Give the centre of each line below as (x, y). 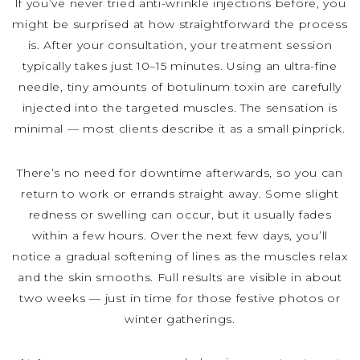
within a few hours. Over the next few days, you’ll (180, 235)
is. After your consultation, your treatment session (180, 45)
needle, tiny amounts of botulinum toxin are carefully (180, 86)
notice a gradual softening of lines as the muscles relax (180, 256)
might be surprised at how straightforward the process (180, 24)
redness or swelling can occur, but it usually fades (180, 214)
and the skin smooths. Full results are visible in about (180, 277)
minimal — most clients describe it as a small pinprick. (180, 128)
